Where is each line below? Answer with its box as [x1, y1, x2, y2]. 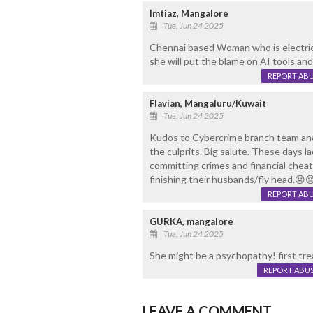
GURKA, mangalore [149, 216, 233, 228]
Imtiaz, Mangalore [149, 8, 228, 20]
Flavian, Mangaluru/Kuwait [149, 98, 266, 110]
